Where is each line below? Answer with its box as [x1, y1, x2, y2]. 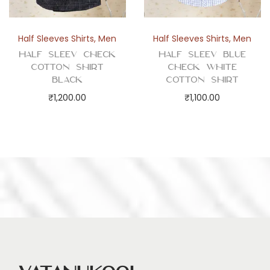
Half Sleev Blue [159, 49, 246, 60]
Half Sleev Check [19, 49, 116, 60]
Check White [168, 61, 237, 73]
